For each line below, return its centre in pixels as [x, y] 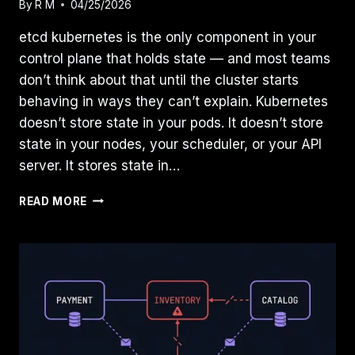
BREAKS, [112, 347]
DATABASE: [119, 263]
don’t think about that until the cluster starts [159, 80]
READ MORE [53, 201]
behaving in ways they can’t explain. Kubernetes [174, 101]
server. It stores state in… [99, 165]
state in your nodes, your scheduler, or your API [170, 144]
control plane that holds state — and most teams [175, 58]
